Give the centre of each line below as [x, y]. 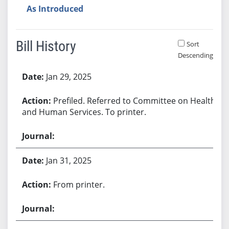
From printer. [79, 184]
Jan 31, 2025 [68, 160]
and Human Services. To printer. [84, 112]
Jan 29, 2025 [68, 76]
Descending [195, 55]
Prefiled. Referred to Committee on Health [134, 100]
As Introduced [55, 8]
